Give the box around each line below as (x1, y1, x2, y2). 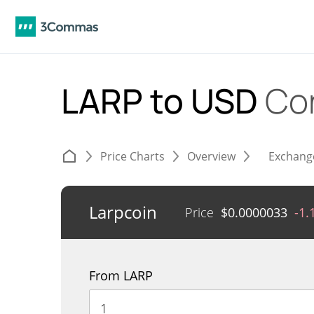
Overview (187, 149, 235, 164)
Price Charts (100, 149, 165, 164)
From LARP (89, 267, 153, 284)
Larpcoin (89, 200, 157, 224)
